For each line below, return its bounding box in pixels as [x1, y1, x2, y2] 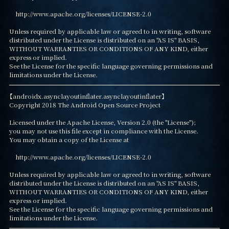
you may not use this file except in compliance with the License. [9, 126, 198, 135]
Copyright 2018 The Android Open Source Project [9, 100, 161, 109]
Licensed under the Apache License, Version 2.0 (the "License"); [9, 117, 196, 126]
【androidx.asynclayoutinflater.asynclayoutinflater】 [9, 91, 165, 100]
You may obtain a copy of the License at [9, 134, 129, 144]
